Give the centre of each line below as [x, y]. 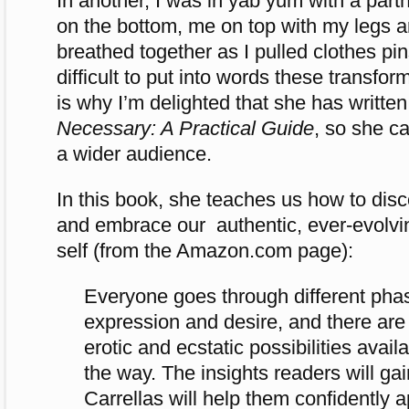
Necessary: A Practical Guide [185, 128]
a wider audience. [134, 153]
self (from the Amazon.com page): [205, 250]
